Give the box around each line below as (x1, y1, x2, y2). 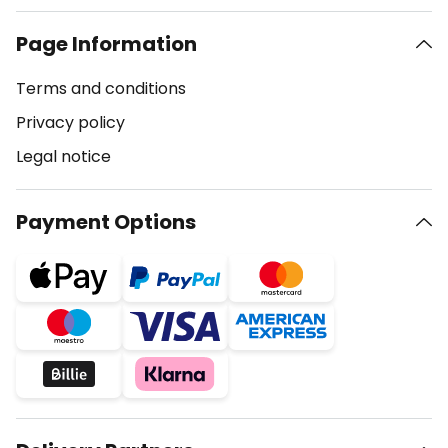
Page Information (16, 30, 197, 58)
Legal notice (16, 145, 111, 168)
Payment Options (16, 208, 196, 236)
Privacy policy (16, 111, 125, 134)
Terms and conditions (16, 77, 186, 100)
